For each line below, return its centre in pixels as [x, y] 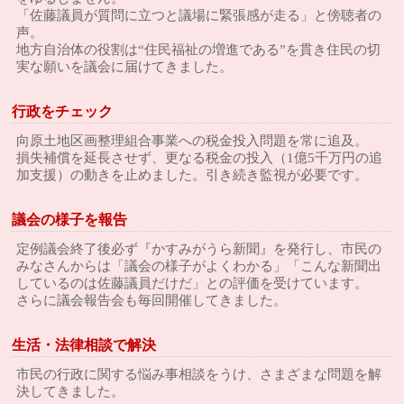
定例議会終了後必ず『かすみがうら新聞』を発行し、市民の [199, 249]
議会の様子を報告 [70, 220]
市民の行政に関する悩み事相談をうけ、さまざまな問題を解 [199, 374]
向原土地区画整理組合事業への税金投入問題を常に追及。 [193, 141]
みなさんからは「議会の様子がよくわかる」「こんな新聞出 [199, 266]
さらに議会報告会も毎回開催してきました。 [152, 300]
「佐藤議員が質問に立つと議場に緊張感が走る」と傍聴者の [199, 15]
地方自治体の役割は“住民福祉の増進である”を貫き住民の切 [199, 50]
